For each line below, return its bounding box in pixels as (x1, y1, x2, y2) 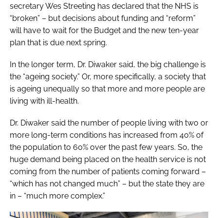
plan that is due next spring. (10, 37, 107, 47)
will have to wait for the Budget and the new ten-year (10, 25, 199, 35)
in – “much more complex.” (10, 191, 105, 200)
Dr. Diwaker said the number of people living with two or (10, 118, 208, 127)
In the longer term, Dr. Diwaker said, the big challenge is (10, 59, 206, 69)
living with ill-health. (10, 96, 79, 106)
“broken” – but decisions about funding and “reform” (10, 13, 196, 23)
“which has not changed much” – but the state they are (10, 179, 204, 188)
